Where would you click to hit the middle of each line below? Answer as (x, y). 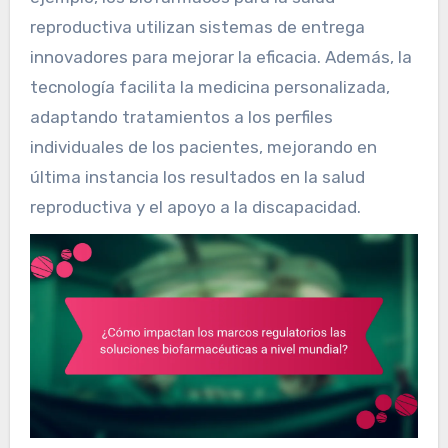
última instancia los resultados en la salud (197, 176)
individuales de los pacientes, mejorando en (203, 146)
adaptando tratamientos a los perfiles (181, 116)
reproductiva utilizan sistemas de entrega (197, 26)
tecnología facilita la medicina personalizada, (209, 86)
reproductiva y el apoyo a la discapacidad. (195, 206)
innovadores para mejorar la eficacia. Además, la (220, 56)
